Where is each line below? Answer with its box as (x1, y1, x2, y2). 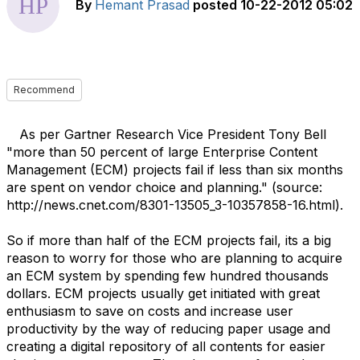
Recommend (14, 84, 75, 96)
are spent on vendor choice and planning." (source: (6, 179, 322, 195)
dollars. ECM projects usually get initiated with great (6, 285, 320, 301)
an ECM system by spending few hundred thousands (6, 268, 329, 284)
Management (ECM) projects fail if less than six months (6, 162, 343, 178)
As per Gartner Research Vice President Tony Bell (19, 126, 330, 142)
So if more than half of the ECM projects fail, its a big (6, 232, 331, 248)
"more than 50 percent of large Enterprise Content (6, 144, 317, 160)
